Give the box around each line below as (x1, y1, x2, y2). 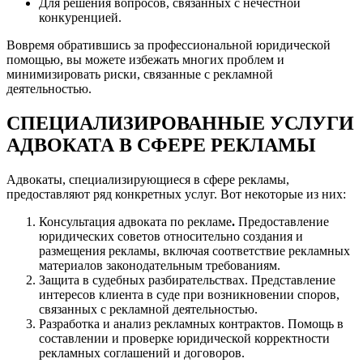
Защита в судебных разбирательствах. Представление (39, 272, 335, 287)
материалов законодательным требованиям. (39, 258, 280, 272)
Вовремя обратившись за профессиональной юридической (6, 38, 331, 53)
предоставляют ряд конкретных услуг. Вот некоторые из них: (6, 186, 346, 201)
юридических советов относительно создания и (39, 228, 303, 243)
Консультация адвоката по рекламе (39, 214, 232, 228)
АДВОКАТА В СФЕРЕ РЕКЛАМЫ (6, 134, 316, 156)
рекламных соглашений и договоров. (39, 345, 245, 360)
